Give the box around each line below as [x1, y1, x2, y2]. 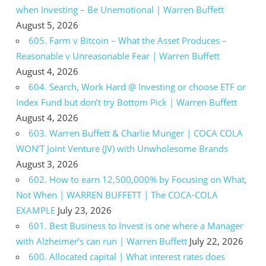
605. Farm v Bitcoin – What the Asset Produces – [28, 34, 227, 46]
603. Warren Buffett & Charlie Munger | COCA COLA [28, 126, 243, 139]
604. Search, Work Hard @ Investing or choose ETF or [28, 80, 246, 93]
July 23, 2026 [58, 204, 112, 216]
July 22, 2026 [189, 235, 243, 247]
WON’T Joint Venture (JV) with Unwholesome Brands [16, 142, 228, 154]
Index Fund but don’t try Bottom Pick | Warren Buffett [16, 96, 237, 108]
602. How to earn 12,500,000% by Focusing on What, [28, 173, 247, 185]
